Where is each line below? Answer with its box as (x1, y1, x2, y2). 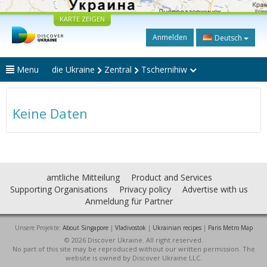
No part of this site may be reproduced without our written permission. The (12, 244, 255, 253)
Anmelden (153, 32, 187, 42)
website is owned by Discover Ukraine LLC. (65, 253, 202, 262)
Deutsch (213, 33, 244, 43)
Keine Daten (13, 104, 88, 122)
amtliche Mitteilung (46, 172, 120, 183)
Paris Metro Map (207, 223, 253, 232)
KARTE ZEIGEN (59, 14, 105, 23)
